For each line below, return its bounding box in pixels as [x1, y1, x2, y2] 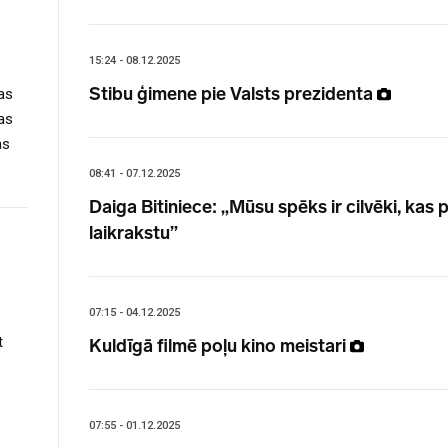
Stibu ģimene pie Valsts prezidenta [89, 82, 377, 105]
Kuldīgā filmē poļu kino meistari [89, 334, 350, 357]
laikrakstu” [89, 221, 178, 244]
